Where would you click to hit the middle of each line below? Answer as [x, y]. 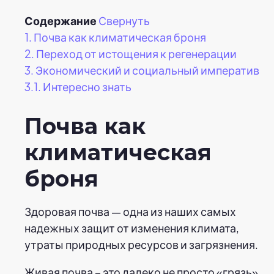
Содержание [61, 20]
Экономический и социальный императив [147, 70]
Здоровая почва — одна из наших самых [130, 211]
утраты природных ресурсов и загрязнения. [141, 244]
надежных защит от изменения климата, [132, 228]
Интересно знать [87, 86]
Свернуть [124, 20]
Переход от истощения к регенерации [136, 53]
